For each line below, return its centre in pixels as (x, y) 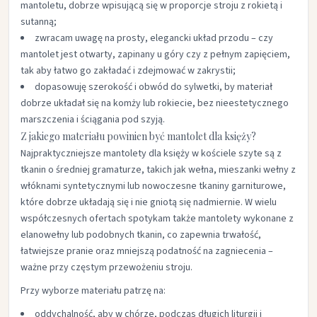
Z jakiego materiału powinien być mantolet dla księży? (138, 136)
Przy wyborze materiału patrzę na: (93, 291)
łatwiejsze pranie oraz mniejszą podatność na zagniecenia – (147, 251)
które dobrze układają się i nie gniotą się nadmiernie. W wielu (149, 202)
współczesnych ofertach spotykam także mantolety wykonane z (157, 219)
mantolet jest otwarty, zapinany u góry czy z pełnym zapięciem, (155, 54)
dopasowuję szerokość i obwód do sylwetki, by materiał (154, 87)
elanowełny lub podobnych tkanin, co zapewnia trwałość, (141, 235)
